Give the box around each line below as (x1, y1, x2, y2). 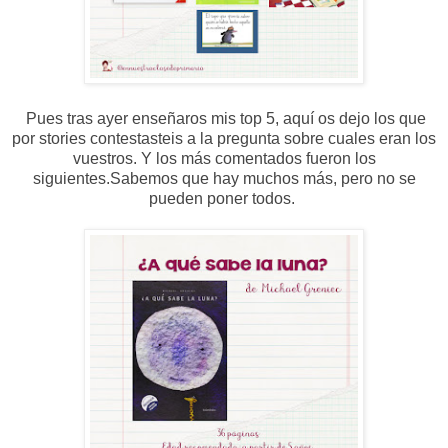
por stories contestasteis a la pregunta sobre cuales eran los (12, 130, 436, 148)
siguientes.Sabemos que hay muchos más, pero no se (32, 170, 416, 188)
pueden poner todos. (149, 190, 299, 208)
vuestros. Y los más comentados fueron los (72, 150, 376, 168)
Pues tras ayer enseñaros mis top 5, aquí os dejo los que (22, 110, 426, 128)
